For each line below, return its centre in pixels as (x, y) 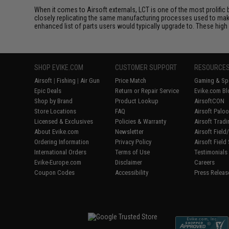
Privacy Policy (133, 142)
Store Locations (55, 111)
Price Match (131, 81)
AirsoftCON (210, 101)
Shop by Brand (54, 101)
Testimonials (211, 152)
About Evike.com (57, 132)
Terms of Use (133, 152)
